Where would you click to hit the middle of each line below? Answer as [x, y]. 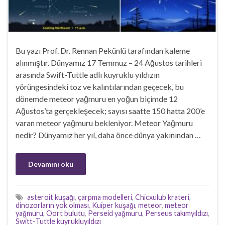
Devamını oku [51, 164]
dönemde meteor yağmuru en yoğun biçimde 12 [97, 99]
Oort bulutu [66, 213]
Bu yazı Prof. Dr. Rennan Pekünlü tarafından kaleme [103, 51]
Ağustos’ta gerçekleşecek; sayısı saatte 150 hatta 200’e [110, 111]
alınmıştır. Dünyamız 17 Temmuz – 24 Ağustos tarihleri [109, 63]
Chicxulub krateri [162, 197]
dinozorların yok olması [52, 205]
